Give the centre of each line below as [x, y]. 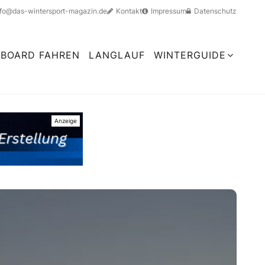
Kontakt [129, 11]
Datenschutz [215, 11]
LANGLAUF [117, 55]
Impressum [169, 11]
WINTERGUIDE [190, 55]
